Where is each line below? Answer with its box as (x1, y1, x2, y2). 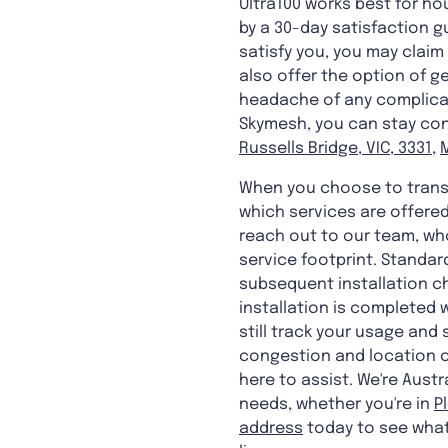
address (239, 419, 303, 437)
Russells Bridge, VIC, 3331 (239, 139, 432, 157)
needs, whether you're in (239, 395, 434, 413)
